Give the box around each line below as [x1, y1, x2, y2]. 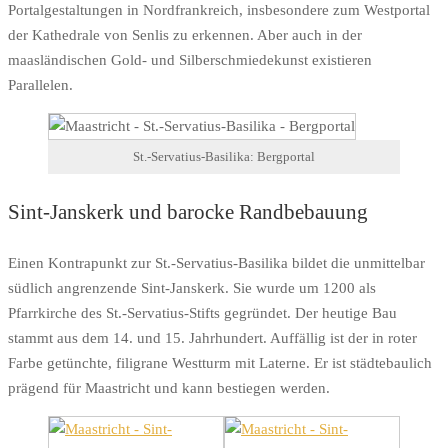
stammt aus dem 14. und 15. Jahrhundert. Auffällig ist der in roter [8, 329, 417, 346]
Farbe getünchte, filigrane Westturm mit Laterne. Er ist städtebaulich [8, 354, 432, 371]
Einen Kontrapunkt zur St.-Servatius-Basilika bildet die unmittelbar [8, 254, 425, 271]
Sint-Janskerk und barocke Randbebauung [8, 199, 368, 224]
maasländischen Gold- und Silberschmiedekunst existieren [8, 52, 372, 69]
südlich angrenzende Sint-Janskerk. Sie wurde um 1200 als [8, 279, 376, 296]
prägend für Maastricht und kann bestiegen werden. [8, 379, 330, 396]
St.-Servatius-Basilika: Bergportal [133, 149, 315, 164]
